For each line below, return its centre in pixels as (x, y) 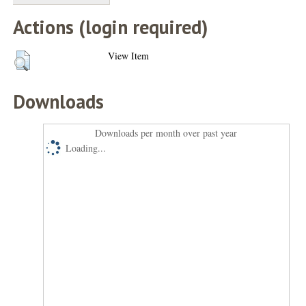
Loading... (86, 148)
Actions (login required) (111, 27)
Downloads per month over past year (166, 133)
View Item (129, 55)
